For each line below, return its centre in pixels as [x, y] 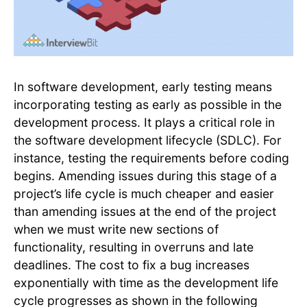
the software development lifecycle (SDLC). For [148, 140]
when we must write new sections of [116, 229]
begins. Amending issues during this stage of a [145, 175]
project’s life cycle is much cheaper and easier [144, 193]
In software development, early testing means [143, 86]
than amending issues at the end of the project [145, 211]
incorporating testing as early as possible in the [148, 104]
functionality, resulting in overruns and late [134, 247]
